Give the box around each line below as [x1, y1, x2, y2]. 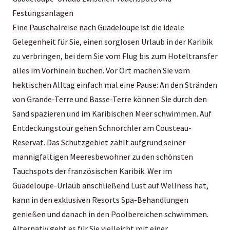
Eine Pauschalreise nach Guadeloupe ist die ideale [12, 22, 184, 32]
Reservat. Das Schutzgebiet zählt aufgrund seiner [12, 137, 185, 147]
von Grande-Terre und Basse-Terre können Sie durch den [12, 93, 207, 104]
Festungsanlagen [12, 7, 73, 18]
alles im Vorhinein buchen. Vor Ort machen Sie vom [12, 65, 190, 75]
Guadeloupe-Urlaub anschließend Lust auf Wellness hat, [12, 180, 208, 190]
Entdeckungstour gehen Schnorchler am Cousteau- [12, 122, 191, 133]
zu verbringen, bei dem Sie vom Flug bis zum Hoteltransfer [12, 50, 218, 61]
